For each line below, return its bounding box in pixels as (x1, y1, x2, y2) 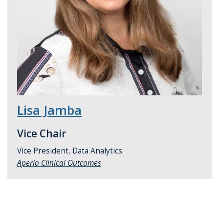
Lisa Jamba (17, 101, 82, 118)
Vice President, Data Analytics (17, 145, 123, 156)
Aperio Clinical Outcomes (17, 157, 102, 168)
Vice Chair (17, 126, 66, 140)
